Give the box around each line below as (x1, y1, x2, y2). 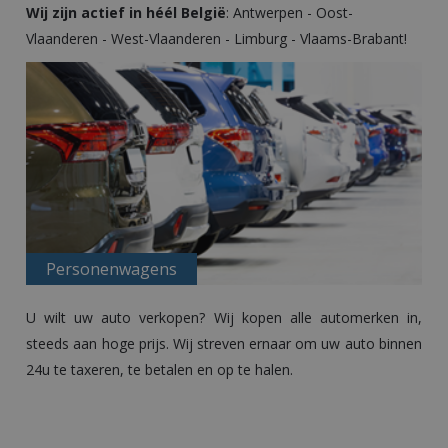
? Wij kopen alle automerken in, (199, 307, 422, 327)
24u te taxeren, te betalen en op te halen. (26, 359, 294, 379)
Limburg (234, 29, 288, 48)
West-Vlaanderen (111, 29, 222, 48)
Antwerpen (233, 3, 304, 22)
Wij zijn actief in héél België (26, 3, 227, 22)
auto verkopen (101, 307, 200, 327)
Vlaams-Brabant (300, 29, 405, 48)
